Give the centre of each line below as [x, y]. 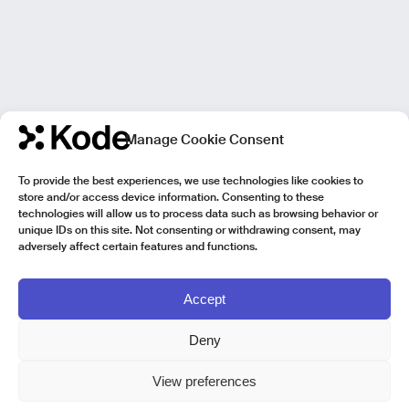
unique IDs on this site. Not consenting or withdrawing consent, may [189, 231]
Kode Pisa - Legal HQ [69, 401]
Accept [204, 299]
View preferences [204, 381]
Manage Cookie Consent [204, 140]
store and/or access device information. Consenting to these [171, 198]
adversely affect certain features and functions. [138, 247]
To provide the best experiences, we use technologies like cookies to [191, 182]
